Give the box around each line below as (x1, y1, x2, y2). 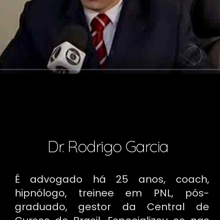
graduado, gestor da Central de (14, 199, 209, 214)
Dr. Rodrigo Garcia (47, 136, 168, 156)
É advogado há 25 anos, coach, (14, 172, 209, 186)
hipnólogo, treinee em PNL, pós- (14, 186, 209, 200)
